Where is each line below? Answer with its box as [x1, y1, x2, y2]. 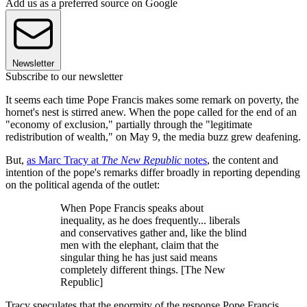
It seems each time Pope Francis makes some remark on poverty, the [5, 94, 299, 106]
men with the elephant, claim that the [60, 239, 219, 251]
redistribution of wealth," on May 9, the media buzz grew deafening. [5, 131, 301, 143]
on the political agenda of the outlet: [5, 179, 160, 191]
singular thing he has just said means [60, 251, 217, 264]
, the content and [207, 154, 278, 167]
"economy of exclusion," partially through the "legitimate [5, 119, 252, 131]
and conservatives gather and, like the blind [60, 227, 247, 239]
